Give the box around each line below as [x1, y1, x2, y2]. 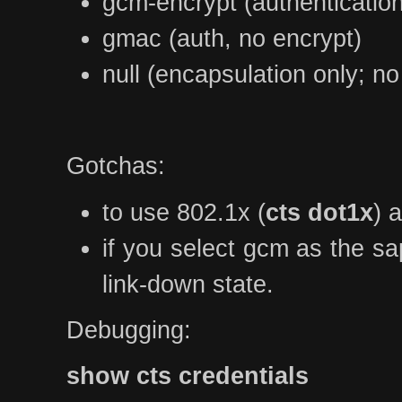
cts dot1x [266, 197, 373, 226]
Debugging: [66, 315, 191, 344]
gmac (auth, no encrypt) [102, 24, 362, 52]
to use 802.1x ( [102, 197, 266, 226]
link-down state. [102, 269, 274, 298]
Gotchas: [66, 152, 165, 180]
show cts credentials [66, 361, 309, 389]
